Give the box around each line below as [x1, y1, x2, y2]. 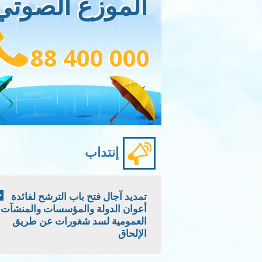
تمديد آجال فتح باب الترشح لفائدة [11, 189, 147, 203]
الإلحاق [118, 226, 147, 240]
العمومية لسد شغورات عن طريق [12, 213, 147, 227]
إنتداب [84, 144, 119, 160]
